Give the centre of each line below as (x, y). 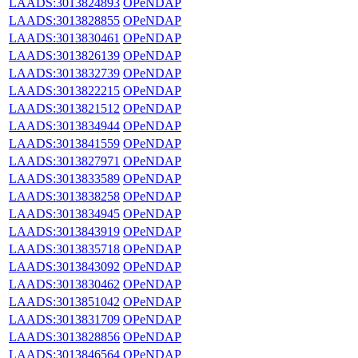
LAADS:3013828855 (64, 20)
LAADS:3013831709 (64, 319)
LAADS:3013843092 (64, 266)
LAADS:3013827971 (64, 161)
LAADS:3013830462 (64, 284)
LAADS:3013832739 (64, 73)
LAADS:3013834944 (64, 125)
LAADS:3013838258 (64, 196)
